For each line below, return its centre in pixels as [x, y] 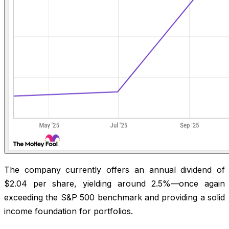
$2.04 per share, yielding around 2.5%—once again [114, 183]
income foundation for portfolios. [68, 211]
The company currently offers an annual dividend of [114, 169]
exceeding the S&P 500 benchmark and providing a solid [114, 197]
